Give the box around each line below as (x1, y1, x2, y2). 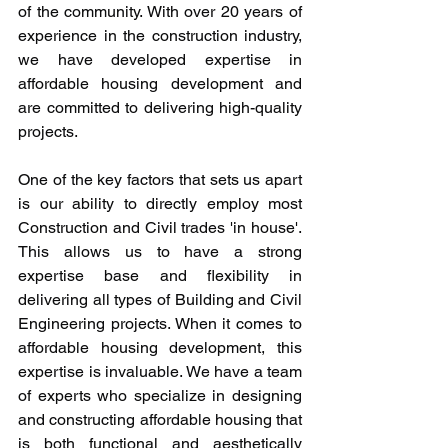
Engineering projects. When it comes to (18, 314, 302, 333)
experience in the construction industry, (18, 26, 302, 45)
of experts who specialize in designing (18, 386, 302, 405)
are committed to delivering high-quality (18, 98, 302, 117)
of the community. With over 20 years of (18, 2, 302, 21)
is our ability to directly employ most (18, 194, 302, 213)
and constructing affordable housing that (18, 410, 302, 429)
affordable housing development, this (18, 338, 302, 357)
